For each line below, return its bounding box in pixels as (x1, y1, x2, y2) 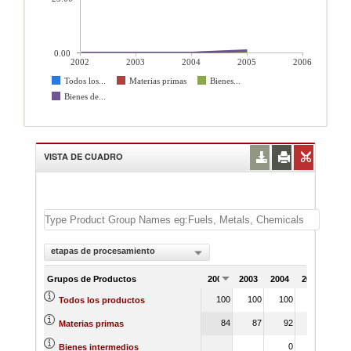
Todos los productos (59, 295, 145, 305)
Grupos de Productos (47, 273, 136, 284)
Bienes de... (64, 92, 106, 101)
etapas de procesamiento (51, 246, 155, 255)
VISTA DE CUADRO (44, 150, 123, 162)
